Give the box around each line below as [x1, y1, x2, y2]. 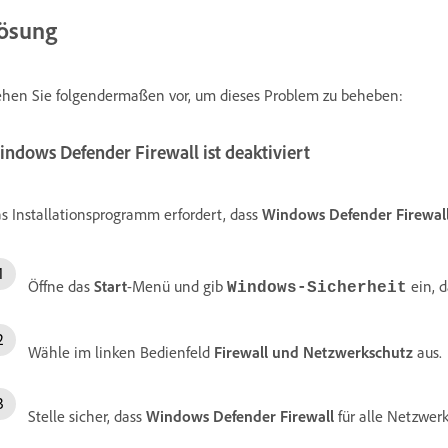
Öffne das [28, 276, 94, 297]
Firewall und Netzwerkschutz [214, 342, 413, 363]
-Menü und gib [127, 276, 227, 297]
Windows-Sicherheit [227, 279, 407, 298]
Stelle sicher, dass [28, 406, 146, 427]
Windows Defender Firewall [146, 406, 334, 427]
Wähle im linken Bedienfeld [28, 342, 214, 363]
